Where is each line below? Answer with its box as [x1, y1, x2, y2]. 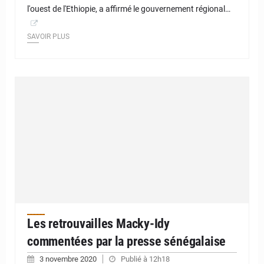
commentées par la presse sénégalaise [27, 233, 226, 249]
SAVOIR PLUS [27, 32, 70, 41]
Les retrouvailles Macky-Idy [27, 216, 170, 231]
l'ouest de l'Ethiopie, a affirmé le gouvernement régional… [27, 4, 230, 14]
